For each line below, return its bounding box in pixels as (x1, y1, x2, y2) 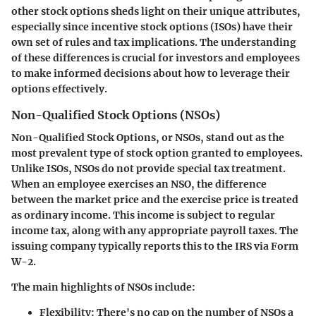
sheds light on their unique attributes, (109, 4, 300, 18)
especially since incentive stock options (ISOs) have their (11, 20, 293, 33)
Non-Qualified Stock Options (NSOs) (11, 107, 220, 122)
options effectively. (11, 82, 107, 95)
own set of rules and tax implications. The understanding (11, 35, 296, 49)
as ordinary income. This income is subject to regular (11, 209, 275, 221)
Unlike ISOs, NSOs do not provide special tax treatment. (11, 162, 286, 175)
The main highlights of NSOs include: (11, 281, 195, 293)
